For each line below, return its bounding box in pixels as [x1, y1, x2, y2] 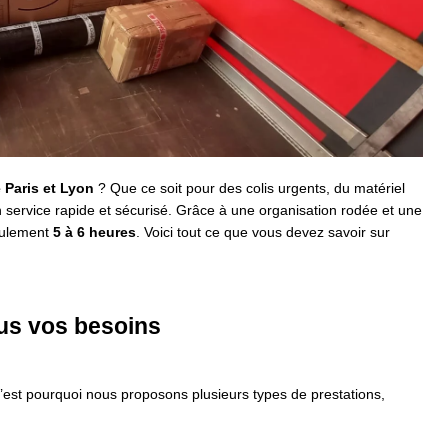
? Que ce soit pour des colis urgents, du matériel [94, 180, 405, 197]
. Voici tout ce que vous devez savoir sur [136, 224, 390, 241]
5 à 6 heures [53, 224, 136, 241]
